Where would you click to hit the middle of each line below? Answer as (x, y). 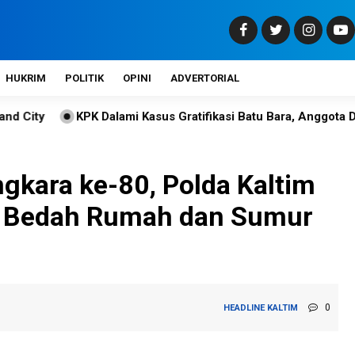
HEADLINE (244, 308)
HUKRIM (26, 78)
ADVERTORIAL (205, 78)
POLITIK (84, 78)
